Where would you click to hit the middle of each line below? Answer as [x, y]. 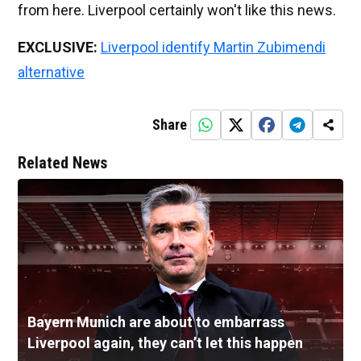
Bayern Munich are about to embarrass [156, 322]
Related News [62, 163]
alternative [51, 73]
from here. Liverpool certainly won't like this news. [177, 10]
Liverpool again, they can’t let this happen [165, 343]
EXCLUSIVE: [58, 48]
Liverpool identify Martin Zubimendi [213, 48]
